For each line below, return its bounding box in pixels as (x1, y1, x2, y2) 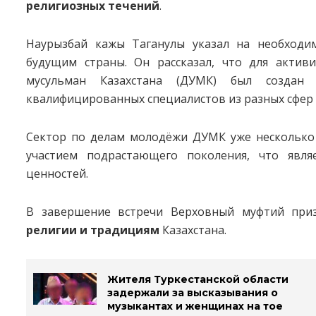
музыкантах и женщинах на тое (107, 300, 283, 313)
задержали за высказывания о (107, 286, 278, 300)
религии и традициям (26, 222, 159, 238)
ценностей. (26, 166, 88, 182)
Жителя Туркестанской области (107, 273, 288, 286)
